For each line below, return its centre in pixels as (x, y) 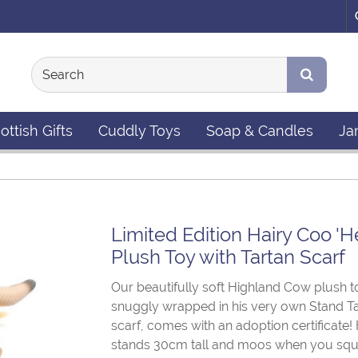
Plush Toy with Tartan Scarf (228, 257)
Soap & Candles (259, 131)
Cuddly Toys (139, 131)
